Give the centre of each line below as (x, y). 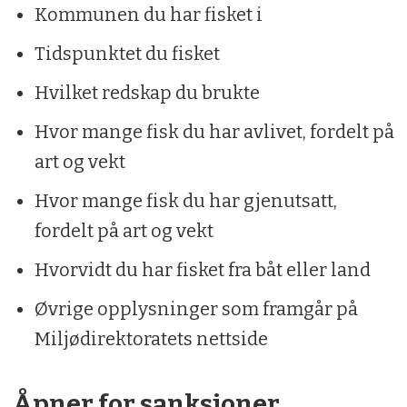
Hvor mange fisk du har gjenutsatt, (185, 201)
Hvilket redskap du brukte (147, 93)
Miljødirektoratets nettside (151, 339)
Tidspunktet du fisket (127, 54)
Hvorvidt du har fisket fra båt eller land (202, 270)
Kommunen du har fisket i (148, 15)
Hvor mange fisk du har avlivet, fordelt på (214, 132)
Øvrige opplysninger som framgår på (196, 309)
